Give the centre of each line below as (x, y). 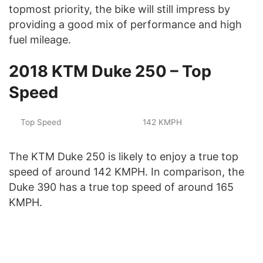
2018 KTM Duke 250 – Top (110, 71)
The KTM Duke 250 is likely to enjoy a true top (124, 156)
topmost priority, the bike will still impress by (119, 9)
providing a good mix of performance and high (125, 24)
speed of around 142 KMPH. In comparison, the (127, 171)
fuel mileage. (40, 39)
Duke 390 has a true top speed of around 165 (121, 187)
